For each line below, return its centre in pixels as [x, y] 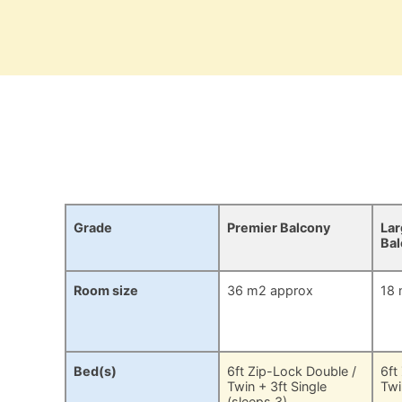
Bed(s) [95, 371]
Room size [106, 291]
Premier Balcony [279, 228]
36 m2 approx [271, 291]
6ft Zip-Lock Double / [292, 371]
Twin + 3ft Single [277, 387]
